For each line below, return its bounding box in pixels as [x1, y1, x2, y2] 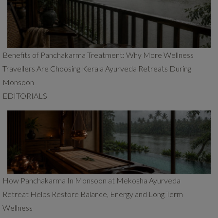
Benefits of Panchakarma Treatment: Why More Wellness [2, 50, 194, 59]
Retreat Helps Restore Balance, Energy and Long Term [2, 189, 183, 199]
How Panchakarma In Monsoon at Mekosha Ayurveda [2, 176, 181, 185]
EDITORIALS [2, 91, 47, 100]
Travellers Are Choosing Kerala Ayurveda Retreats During [2, 64, 191, 73]
